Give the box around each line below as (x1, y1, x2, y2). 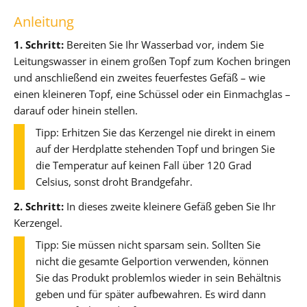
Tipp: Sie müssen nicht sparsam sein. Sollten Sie (36, 237, 260, 251)
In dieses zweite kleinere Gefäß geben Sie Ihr (64, 199, 275, 213)
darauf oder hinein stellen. (14, 103, 138, 117)
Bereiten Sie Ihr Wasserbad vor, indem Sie (64, 37, 264, 51)
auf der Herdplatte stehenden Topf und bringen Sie (36, 141, 275, 156)
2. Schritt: (14, 199, 64, 213)
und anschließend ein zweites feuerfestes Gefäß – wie (14, 70, 265, 84)
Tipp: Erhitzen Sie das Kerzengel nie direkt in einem (36, 125, 275, 139)
